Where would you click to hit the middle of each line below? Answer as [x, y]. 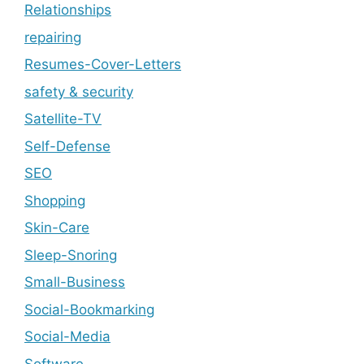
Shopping [55, 200]
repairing [53, 37]
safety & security [79, 91]
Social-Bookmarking [89, 309]
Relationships [68, 10]
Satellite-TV [63, 119]
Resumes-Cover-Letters [103, 64]
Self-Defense [67, 146]
